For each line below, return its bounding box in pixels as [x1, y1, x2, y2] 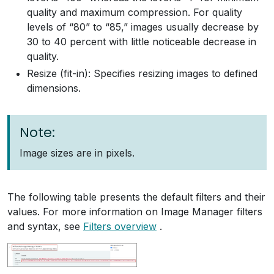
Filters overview [83, 220, 157, 232]
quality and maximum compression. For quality [27, 6, 242, 18]
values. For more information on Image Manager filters [7, 205, 262, 218]
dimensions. [27, 81, 81, 94]
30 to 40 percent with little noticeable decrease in [27, 35, 256, 48]
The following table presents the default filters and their [7, 190, 265, 203]
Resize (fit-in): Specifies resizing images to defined [27, 67, 257, 80]
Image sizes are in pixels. [20, 146, 135, 159]
